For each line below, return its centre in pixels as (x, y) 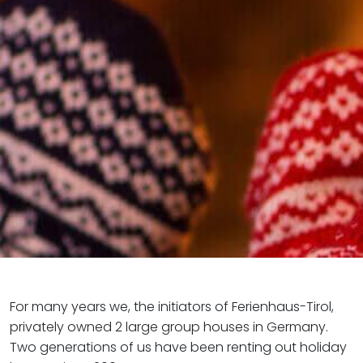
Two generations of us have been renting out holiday (178, 347)
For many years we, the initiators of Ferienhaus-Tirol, (172, 307)
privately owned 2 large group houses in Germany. (169, 327)
